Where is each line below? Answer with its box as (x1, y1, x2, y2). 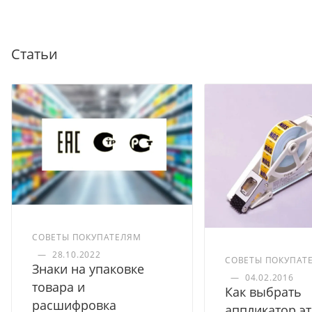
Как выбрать (225, 283, 302, 301)
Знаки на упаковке (32, 260, 144, 278)
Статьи (11, 45, 58, 64)
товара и (32, 279, 85, 296)
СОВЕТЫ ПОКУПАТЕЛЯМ (32, 231, 141, 244)
